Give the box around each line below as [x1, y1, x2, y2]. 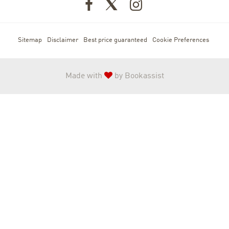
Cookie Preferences [152, 37, 209, 43]
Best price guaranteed [83, 37, 147, 43]
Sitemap [17, 37, 42, 43]
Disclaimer [47, 37, 78, 43]
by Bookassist [112, 72, 164, 80]
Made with [65, 72, 104, 80]
